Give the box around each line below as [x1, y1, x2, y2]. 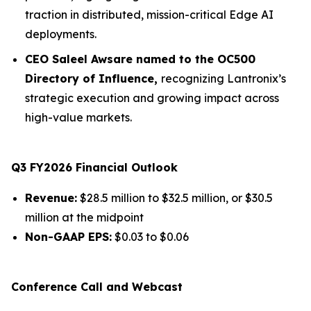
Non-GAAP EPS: [25, 230, 112, 244]
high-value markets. [25, 110, 132, 124]
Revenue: [25, 191, 77, 205]
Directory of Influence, [25, 72, 161, 85]
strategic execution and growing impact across [25, 91, 279, 105]
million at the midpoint [25, 210, 144, 224]
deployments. [25, 27, 96, 41]
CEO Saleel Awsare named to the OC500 [25, 52, 255, 66]
